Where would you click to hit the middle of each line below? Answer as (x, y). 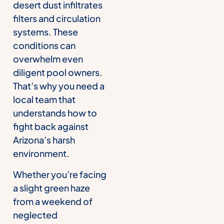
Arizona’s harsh (44, 140)
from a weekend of (53, 201)
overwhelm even (48, 59)
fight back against (51, 126)
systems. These (45, 32)
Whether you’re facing (60, 174)
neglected (35, 214)
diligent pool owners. (58, 72)
